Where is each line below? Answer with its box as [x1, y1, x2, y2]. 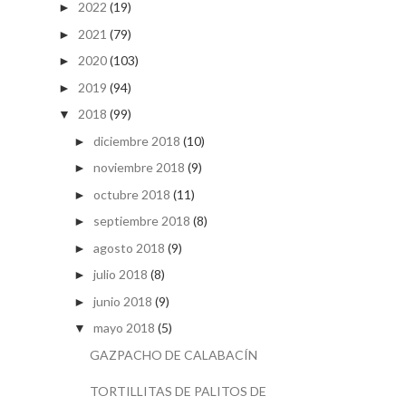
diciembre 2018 [92, 132, 180, 149]
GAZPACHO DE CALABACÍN [89, 346, 257, 362]
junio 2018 [92, 293, 152, 309]
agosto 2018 [92, 239, 165, 256]
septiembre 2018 [92, 213, 190, 229]
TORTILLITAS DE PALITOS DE [89, 382, 266, 399]
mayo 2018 [92, 320, 155, 336]
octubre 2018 [92, 186, 170, 202]
